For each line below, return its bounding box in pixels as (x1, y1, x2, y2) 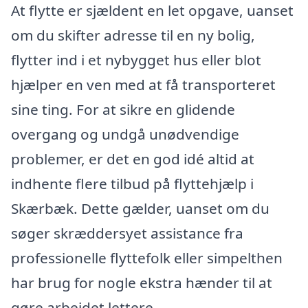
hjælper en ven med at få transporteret (11, 75, 276, 95)
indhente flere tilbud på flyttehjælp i (11, 174, 254, 194)
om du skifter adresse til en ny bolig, (11, 25, 255, 45)
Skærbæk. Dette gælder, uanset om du (11, 199, 269, 219)
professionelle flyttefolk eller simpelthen (11, 248, 283, 268)
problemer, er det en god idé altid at (11, 149, 254, 169)
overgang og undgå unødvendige (11, 124, 239, 144)
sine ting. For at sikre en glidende (11, 100, 235, 120)
